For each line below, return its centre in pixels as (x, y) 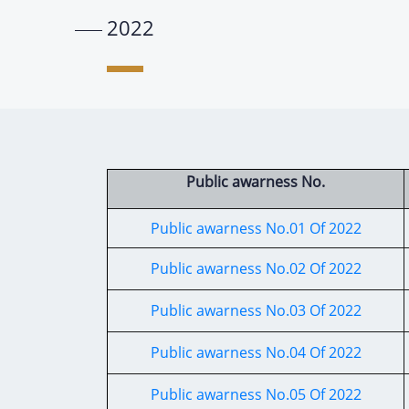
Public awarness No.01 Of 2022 (256, 228)
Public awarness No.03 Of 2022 (256, 310)
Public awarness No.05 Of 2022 (256, 394)
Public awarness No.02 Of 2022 (256, 268)
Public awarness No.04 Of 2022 (256, 352)
